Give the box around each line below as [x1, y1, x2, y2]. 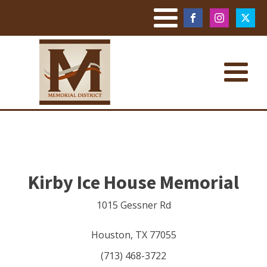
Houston [91, 228, 131, 241]
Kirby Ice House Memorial [28, 170, 239, 194]
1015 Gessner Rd [96, 198, 171, 212]
